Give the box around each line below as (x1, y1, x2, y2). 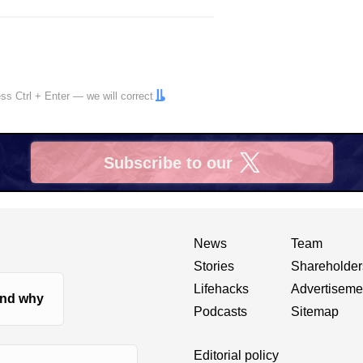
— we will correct (70, 90, 153, 102)
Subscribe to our (104, 153, 233, 172)
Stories (194, 258, 234, 273)
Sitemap (291, 304, 339, 318)
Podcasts (194, 304, 247, 318)
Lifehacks (194, 281, 249, 296)
